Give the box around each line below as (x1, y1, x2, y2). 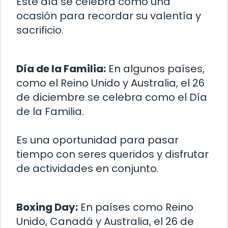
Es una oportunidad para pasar (16, 133, 179, 148)
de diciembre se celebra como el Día (16, 90, 207, 105)
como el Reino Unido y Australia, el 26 (16, 76, 205, 91)
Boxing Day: (16, 200, 78, 215)
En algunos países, (106, 62, 205, 76)
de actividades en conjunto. (16, 161, 159, 176)
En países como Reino (78, 200, 193, 215)
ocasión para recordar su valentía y (16, 9, 201, 23)
